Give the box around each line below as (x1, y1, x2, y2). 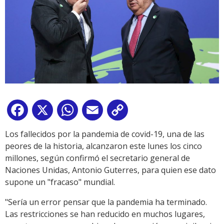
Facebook (30, 106, 66, 118)
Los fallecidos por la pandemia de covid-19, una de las (5, 128, 204, 140)
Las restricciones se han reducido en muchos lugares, (5, 208, 205, 220)
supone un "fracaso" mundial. (5, 176, 115, 188)
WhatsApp (80, 106, 119, 118)
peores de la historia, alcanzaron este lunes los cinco (5, 140, 202, 152)
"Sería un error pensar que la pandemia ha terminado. (5, 196, 207, 208)
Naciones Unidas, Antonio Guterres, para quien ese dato (5, 164, 216, 176)
